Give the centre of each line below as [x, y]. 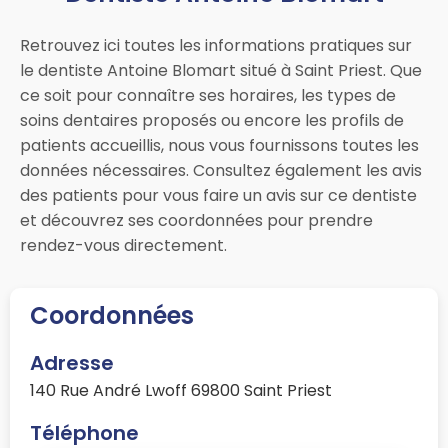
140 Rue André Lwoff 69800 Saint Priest [181, 391]
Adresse [72, 363]
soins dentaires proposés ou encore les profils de [212, 121]
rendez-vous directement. [123, 246]
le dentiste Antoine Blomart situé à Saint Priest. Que [221, 71]
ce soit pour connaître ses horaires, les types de [208, 96]
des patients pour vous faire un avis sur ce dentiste [218, 196]
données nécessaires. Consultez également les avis [221, 171]
